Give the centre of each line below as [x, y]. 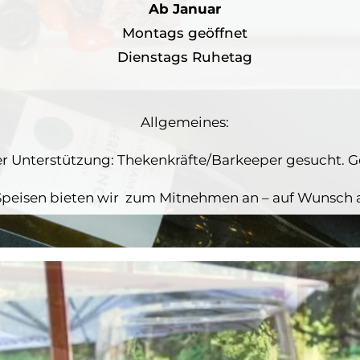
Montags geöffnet [184, 33]
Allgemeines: [184, 123]
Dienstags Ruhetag [184, 57]
